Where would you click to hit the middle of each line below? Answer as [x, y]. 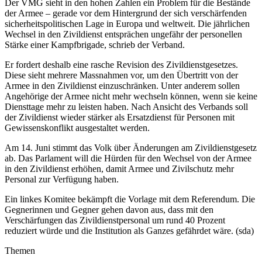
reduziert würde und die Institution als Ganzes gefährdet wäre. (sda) [129, 230]
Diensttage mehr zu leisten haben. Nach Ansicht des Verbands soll [126, 106]
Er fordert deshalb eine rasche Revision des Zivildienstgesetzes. [121, 64]
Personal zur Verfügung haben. [62, 179]
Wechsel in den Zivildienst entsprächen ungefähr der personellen [123, 34]
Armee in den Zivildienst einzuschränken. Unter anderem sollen [122, 85]
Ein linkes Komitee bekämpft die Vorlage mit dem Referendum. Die [130, 199]
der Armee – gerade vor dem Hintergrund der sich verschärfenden [126, 13]
